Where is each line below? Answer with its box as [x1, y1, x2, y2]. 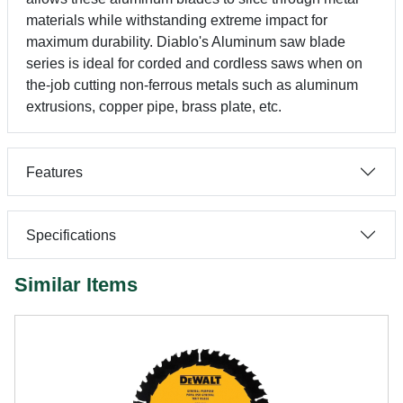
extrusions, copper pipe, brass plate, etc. [26, 99, 282, 114]
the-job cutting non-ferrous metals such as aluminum [26, 77, 358, 93]
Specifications [26, 227, 116, 243]
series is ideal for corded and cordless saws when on [26, 56, 363, 71]
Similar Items [14, 273, 138, 296]
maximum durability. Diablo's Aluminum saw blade [26, 34, 345, 49]
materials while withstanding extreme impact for [26, 13, 327, 28]
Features [26, 164, 83, 180]
